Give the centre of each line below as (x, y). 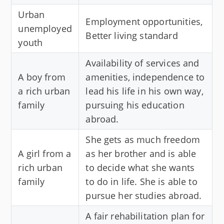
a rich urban (44, 91)
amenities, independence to (145, 77)
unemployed (45, 28)
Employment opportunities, (144, 21)
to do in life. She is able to (141, 181)
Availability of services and (142, 63)
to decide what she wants (140, 167)
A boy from (42, 77)
